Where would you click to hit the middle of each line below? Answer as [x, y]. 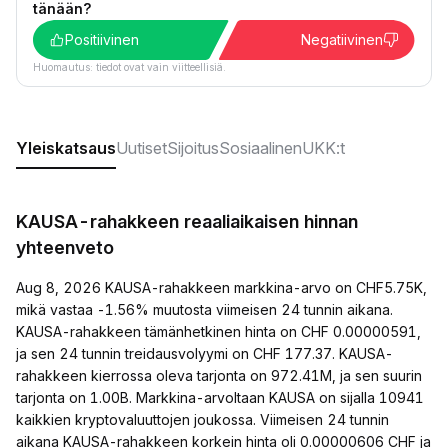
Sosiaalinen [260, 148]
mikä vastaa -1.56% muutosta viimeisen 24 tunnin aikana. [204, 309]
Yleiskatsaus [66, 148]
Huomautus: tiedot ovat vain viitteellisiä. [129, 67]
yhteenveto [65, 247]
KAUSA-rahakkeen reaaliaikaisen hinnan [187, 221]
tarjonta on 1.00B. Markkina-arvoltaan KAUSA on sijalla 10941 [220, 397]
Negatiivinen [342, 39]
